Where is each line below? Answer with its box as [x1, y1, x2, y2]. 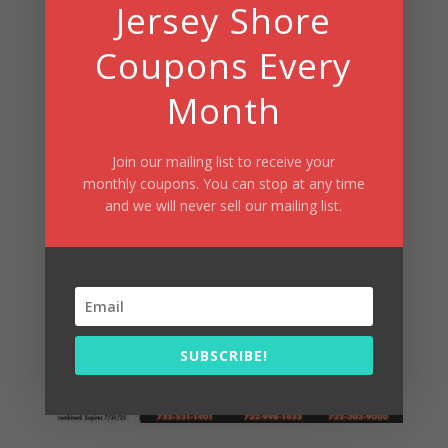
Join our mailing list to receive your [112, 151, 336, 171]
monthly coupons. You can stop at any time [82, 173, 365, 193]
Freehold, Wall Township [44, 217, 282, 237]
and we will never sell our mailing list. [105, 195, 343, 215]
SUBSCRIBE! [179, 345, 268, 365]
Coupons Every [95, 41, 353, 89]
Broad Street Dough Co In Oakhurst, [44, 197, 390, 217]
